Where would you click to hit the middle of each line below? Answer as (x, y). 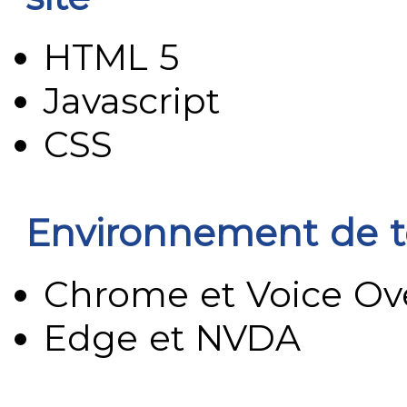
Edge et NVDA (173, 338)
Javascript (132, 101)
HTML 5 (111, 58)
